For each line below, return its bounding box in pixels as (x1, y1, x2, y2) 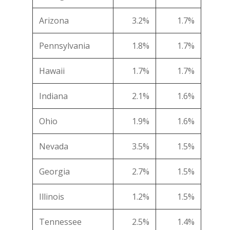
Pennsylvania (39, 40, 90, 52)
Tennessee (39, 216, 82, 228)
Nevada (39, 141, 68, 152)
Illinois (39, 191, 64, 203)
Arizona (39, 15, 69, 27)
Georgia (39, 166, 70, 178)
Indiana (39, 90, 68, 102)
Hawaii (39, 65, 65, 77)
